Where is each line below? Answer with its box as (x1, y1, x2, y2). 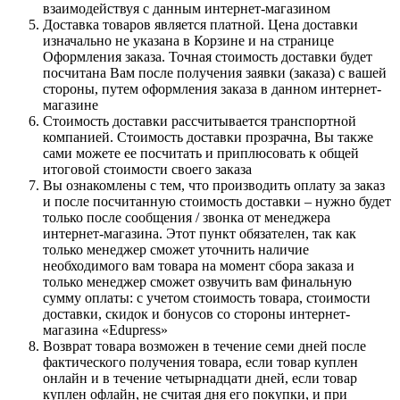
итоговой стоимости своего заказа (43, 162, 252, 177)
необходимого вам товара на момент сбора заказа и (43, 258, 354, 273)
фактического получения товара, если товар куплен (43, 354, 358, 370)
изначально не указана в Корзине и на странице (43, 33, 334, 48)
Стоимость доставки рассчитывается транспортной (43, 113, 356, 129)
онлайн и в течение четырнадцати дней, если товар (43, 371, 357, 386)
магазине (43, 97, 98, 112)
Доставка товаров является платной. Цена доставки (43, 17, 358, 32)
